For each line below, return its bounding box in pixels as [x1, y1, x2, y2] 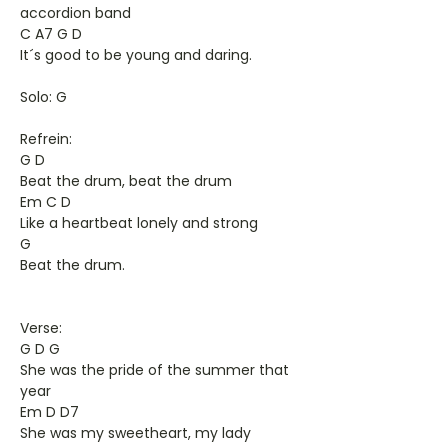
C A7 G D [20, 24, 82, 44]
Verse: [20, 318, 62, 338]
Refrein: [20, 129, 72, 149]
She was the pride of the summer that [20, 360, 289, 380]
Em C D [20, 192, 71, 212]
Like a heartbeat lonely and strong [20, 213, 258, 233]
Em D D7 [20, 402, 79, 422]
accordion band [20, 3, 131, 23]
